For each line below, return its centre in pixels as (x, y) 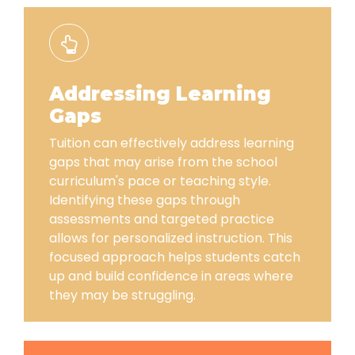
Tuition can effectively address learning (172, 143)
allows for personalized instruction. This (171, 238)
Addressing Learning (160, 94)
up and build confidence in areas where (171, 276)
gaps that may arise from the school (163, 162)
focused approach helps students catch (175, 257)
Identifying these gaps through (145, 200)
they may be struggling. (122, 295)
